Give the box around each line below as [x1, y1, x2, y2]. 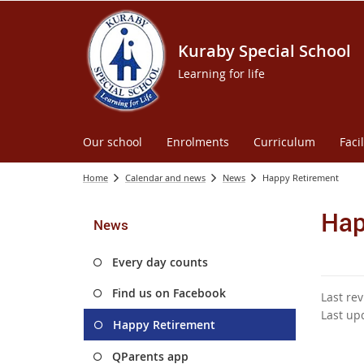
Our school [83, 134, 142, 149]
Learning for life [178, 66, 265, 81]
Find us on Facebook [112, 285, 226, 301]
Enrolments [167, 134, 229, 149]
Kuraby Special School [178, 40, 351, 62]
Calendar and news [125, 171, 206, 184]
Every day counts [112, 254, 208, 270]
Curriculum [253, 134, 315, 149]
